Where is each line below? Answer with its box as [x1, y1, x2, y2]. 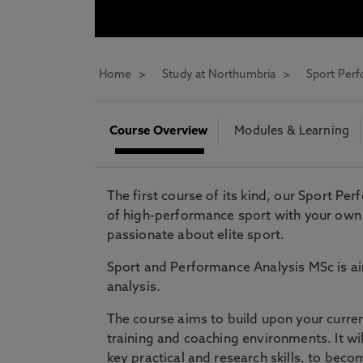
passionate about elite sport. [106, 229, 287, 242]
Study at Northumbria [162, 69, 276, 81]
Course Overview [109, 125, 208, 138]
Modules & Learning [234, 125, 350, 138]
